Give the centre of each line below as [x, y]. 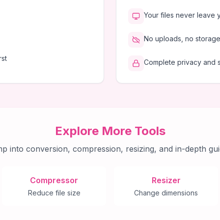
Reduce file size [54, 193]
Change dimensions [166, 193]
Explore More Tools [110, 131]
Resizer [166, 180]
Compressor [54, 180]
